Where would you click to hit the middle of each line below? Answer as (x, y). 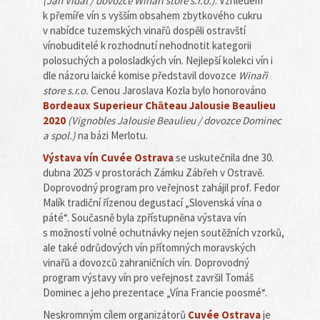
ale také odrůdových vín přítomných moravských (149, 247)
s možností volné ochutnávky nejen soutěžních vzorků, (164, 232)
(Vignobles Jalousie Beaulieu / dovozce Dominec (174, 120)
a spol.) (59, 135)
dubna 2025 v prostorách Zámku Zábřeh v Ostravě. (154, 172)
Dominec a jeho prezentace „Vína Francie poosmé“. (155, 292)
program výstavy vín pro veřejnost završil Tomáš (148, 277)
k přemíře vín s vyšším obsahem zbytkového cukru (152, 15)
